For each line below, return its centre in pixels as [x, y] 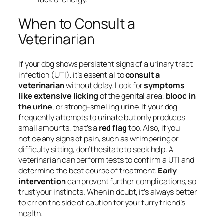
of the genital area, [132, 96]
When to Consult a [77, 24]
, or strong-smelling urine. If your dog [115, 107]
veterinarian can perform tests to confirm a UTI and [106, 160]
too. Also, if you [153, 128]
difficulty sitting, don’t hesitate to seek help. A [96, 149]
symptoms [164, 85]
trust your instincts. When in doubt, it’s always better [108, 192]
